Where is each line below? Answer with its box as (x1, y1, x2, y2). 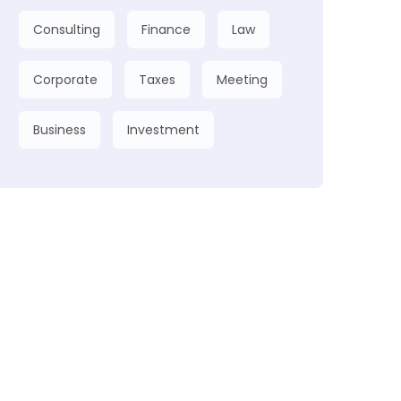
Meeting (217, 71, 268, 89)
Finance (141, 21, 191, 38)
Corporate (33, 71, 98, 89)
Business (33, 121, 86, 139)
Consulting (33, 21, 100, 38)
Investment (127, 121, 200, 139)
